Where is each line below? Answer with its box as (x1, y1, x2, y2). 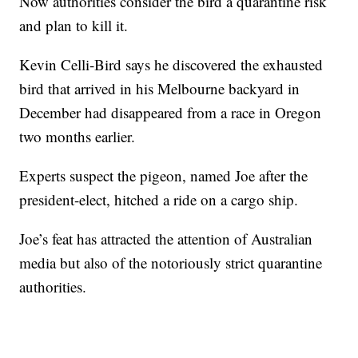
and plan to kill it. (19, 15, 129, 36)
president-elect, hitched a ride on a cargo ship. (19, 189, 299, 210)
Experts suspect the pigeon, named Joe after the (19, 165, 308, 186)
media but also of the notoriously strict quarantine (19, 253, 323, 273)
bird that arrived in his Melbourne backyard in (19, 78, 300, 99)
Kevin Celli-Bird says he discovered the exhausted (19, 54, 324, 75)
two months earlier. (19, 126, 136, 147)
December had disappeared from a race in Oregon (19, 102, 322, 123)
